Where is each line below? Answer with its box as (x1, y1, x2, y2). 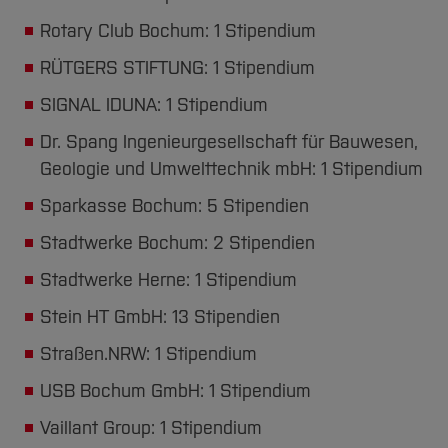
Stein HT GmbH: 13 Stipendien (40, 306, 280, 328)
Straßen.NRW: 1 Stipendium (40, 343, 257, 365)
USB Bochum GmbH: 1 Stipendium (40, 380, 311, 402)
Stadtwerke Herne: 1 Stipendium (40, 269, 297, 291)
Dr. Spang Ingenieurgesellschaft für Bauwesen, (40, 131, 418, 153)
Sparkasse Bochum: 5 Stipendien (40, 195, 309, 217)
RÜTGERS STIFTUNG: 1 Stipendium (40, 57, 315, 79)
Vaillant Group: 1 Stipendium (40, 417, 262, 439)
